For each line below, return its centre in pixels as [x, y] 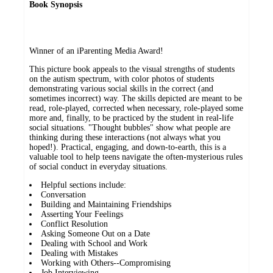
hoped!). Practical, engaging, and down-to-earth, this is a [128, 147]
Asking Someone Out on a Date [95, 234]
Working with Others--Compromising [106, 263]
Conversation [63, 195]
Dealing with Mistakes [79, 253]
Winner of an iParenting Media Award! [96, 51]
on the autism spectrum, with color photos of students [122, 79]
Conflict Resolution [74, 224]
